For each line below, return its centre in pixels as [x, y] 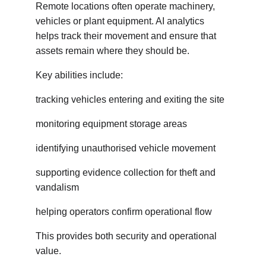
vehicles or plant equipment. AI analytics [121, 21]
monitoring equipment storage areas [111, 124]
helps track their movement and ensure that [127, 36]
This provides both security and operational [127, 236]
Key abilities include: [79, 75]
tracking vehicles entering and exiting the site [130, 99]
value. [48, 251]
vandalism [57, 187]
